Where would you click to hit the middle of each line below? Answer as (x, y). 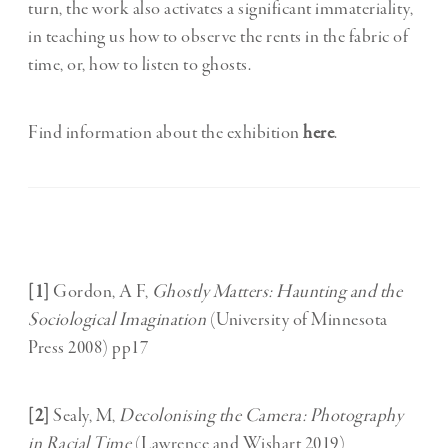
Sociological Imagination (117, 320)
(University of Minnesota (297, 320)
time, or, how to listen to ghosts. (139, 65)
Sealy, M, (84, 416)
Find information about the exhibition (165, 133)
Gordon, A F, (100, 292)
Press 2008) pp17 (88, 348)
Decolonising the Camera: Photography (261, 416)
